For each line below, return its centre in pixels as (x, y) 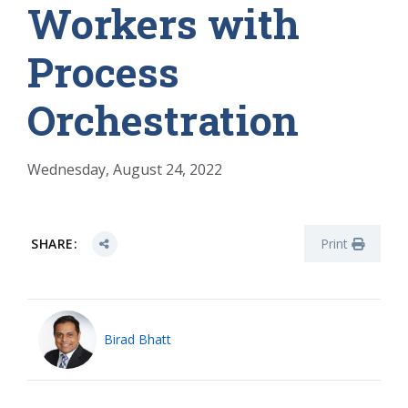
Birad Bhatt (138, 339)
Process (103, 71)
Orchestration (163, 120)
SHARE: (54, 243)
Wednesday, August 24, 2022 (125, 169)
